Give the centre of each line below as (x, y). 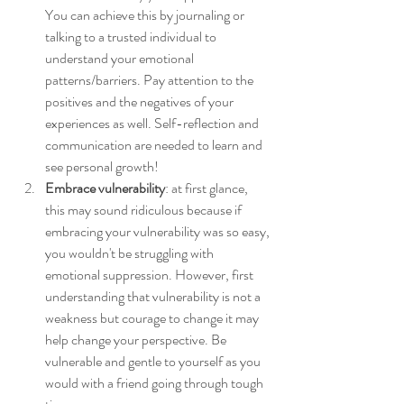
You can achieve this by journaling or (146, 14)
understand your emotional (121, 58)
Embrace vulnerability (105, 188)
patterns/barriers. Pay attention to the (151, 79)
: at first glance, (208, 188)
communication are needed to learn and (155, 144)
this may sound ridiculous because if (145, 209)
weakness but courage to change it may (153, 317)
